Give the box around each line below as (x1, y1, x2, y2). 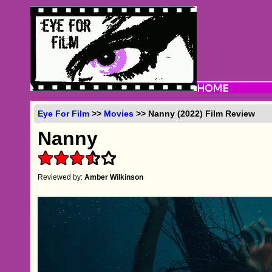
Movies (104, 108, 134, 118)
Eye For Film (38, 108, 90, 118)
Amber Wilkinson (84, 172, 144, 182)
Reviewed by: (38, 172, 85, 182)
